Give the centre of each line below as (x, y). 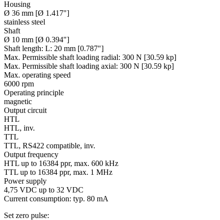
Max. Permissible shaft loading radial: (62, 57)
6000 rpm (19, 84)
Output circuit (25, 110)
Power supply (25, 181)
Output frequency (31, 155)
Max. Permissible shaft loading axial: (61, 66)
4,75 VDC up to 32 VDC (44, 190)
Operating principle (34, 93)
